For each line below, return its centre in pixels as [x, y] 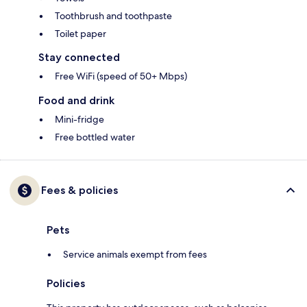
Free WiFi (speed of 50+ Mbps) [121, 76]
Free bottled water [95, 137]
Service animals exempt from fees [135, 255]
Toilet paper [81, 34]
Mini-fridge [79, 120]
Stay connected [79, 58]
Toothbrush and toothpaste [113, 16]
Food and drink [76, 101]
